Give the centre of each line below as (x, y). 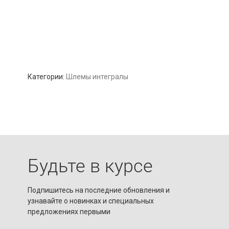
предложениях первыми (69, 212)
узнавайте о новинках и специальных (90, 201)
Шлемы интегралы (97, 77)
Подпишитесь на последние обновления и (98, 190)
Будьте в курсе (90, 166)
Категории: (47, 77)
